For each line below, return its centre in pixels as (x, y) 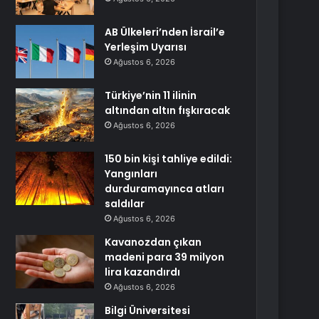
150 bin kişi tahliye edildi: (169, 159)
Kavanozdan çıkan (153, 242)
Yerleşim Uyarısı (146, 47)
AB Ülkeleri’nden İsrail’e (165, 32)
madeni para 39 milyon (165, 257)
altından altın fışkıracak (168, 110)
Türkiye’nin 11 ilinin (151, 95)
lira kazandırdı (143, 272)
